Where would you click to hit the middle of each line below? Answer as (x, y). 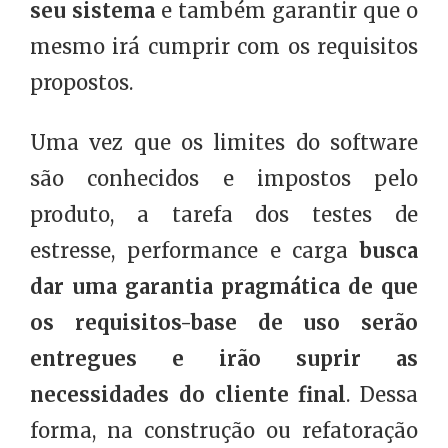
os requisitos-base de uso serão (224, 323)
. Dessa (382, 395)
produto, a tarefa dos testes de (224, 215)
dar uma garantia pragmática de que (224, 287)
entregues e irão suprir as (224, 359)
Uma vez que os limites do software (224, 143)
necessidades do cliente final (188, 395)
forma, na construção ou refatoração (224, 431)
